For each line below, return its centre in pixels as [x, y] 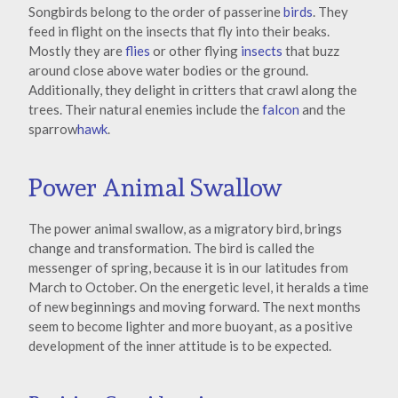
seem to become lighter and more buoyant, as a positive [191, 326]
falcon [281, 109]
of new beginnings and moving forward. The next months [195, 307]
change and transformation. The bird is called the [171, 248]
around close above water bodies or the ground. [168, 70]
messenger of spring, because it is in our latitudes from [188, 268]
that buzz [311, 50]
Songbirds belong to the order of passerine [156, 11]
